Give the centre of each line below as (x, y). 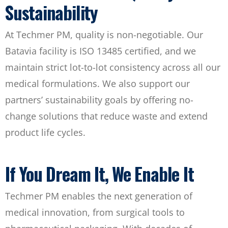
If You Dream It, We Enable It (99, 173)
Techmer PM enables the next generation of (99, 196)
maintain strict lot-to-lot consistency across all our (113, 67)
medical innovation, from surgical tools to (95, 212)
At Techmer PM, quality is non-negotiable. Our (104, 35)
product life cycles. (45, 133)
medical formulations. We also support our (97, 84)
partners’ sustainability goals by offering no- (99, 100)
